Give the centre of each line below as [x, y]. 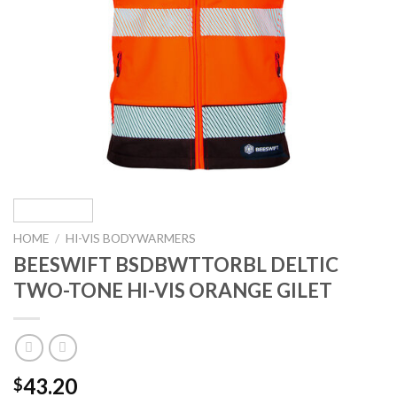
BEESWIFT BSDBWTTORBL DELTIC [176, 264]
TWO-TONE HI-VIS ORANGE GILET [173, 290]
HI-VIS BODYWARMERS [131, 238]
